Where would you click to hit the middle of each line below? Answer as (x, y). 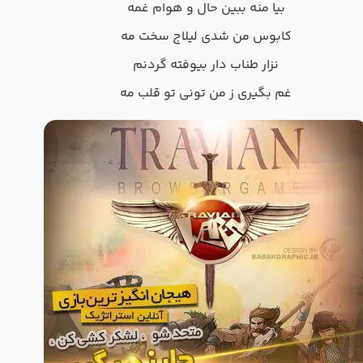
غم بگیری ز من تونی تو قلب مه (206, 94)
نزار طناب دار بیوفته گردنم (206, 66)
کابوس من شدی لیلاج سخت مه (206, 37)
